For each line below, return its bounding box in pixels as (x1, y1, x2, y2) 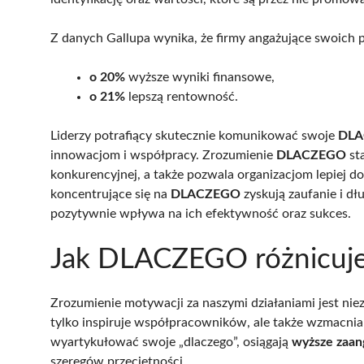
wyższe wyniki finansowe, (125, 70, 275, 84)
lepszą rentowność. (125, 89, 238, 103)
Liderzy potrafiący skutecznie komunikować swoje (50, 128, 338, 142)
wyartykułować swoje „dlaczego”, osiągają (50, 335, 292, 349)
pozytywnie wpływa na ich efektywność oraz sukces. (50, 206, 351, 220)
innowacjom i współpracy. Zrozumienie (50, 148, 276, 162)
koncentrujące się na (50, 187, 171, 201)
